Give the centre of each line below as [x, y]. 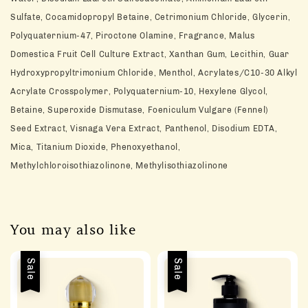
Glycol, [254, 91]
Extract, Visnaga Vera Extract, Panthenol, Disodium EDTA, [156, 128]
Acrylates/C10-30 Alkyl [248, 73]
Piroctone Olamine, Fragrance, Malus [175, 35]
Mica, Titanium [43, 147]
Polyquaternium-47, [53, 35]
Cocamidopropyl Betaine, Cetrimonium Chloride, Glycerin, [168, 17]
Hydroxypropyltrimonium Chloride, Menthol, [104, 73]
